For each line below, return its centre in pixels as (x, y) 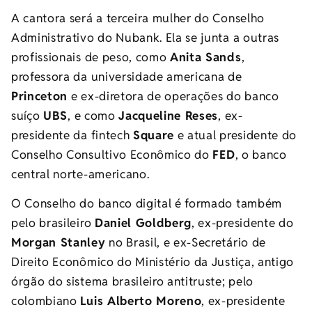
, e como (93, 115)
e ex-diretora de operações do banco (173, 96)
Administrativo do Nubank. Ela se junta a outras (145, 37)
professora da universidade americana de (127, 76)
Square (154, 135)
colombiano (46, 301)
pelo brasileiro (53, 223)
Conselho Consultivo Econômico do (112, 154)
